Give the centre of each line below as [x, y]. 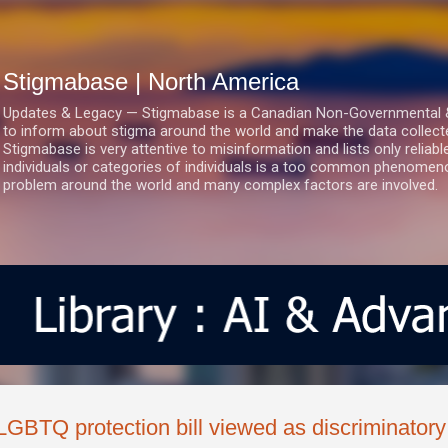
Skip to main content [224, 25]
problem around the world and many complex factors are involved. [220, 185]
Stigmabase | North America [151, 81]
